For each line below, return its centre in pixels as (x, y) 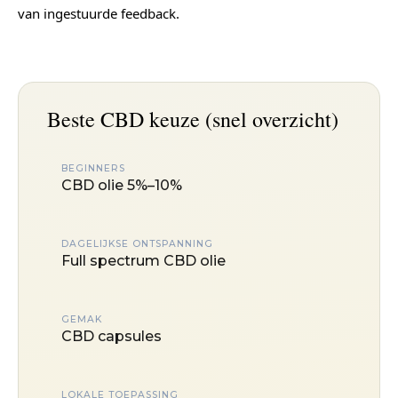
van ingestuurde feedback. (99, 13)
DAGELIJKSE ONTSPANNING (137, 243)
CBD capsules (111, 336)
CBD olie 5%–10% (122, 185)
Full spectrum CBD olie (143, 260)
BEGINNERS (93, 168)
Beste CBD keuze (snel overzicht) (193, 119)
